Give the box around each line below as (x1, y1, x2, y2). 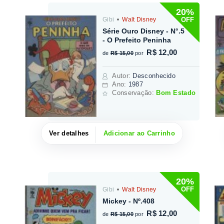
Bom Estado (156, 89, 196, 97)
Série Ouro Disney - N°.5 (102, 27, 185, 35)
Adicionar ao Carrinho (103, 129, 175, 137)
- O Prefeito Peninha (102, 36, 171, 44)
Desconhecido (132, 72, 176, 80)
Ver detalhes (49, 129, 89, 137)
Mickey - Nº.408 (102, 196, 155, 205)
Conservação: (112, 89, 156, 97)
